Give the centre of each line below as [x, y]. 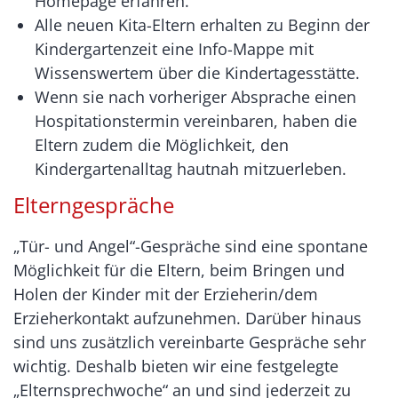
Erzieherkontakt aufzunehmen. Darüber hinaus [187, 318]
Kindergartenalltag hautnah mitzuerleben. [191, 169]
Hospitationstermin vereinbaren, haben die [196, 121]
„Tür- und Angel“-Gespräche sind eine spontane [191, 246]
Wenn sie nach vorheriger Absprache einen [195, 97]
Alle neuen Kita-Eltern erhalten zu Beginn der [202, 25]
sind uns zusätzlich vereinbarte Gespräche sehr [190, 342]
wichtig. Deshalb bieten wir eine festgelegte [176, 366]
